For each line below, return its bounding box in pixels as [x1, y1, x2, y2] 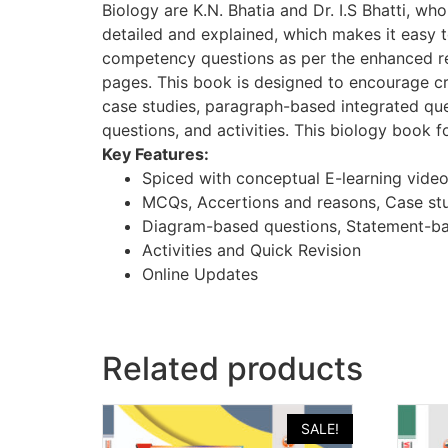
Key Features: [102, 143, 209, 164]
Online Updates [142, 263, 258, 284]
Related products [102, 348, 363, 388]
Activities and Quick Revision [142, 239, 361, 260]
